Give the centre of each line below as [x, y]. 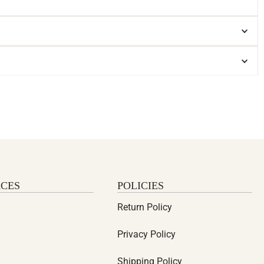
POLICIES [141, 186]
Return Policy [145, 207]
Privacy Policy [147, 234]
